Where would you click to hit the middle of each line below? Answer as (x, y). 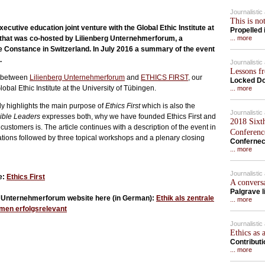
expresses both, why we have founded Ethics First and (128, 117)
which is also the (168, 106)
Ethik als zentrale (185, 198)
